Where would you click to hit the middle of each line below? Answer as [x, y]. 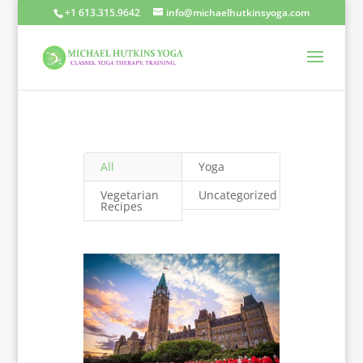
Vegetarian [130, 195]
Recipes [122, 206]
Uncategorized [238, 195]
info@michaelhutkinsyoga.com [237, 13]
